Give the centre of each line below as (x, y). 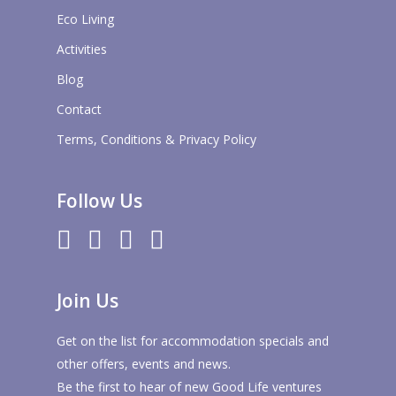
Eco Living (85, 19)
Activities (82, 49)
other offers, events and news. (144, 364)
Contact (79, 109)
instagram (192, 240)
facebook (125, 240)
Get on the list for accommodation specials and (193, 341)
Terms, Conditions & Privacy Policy (156, 139)
